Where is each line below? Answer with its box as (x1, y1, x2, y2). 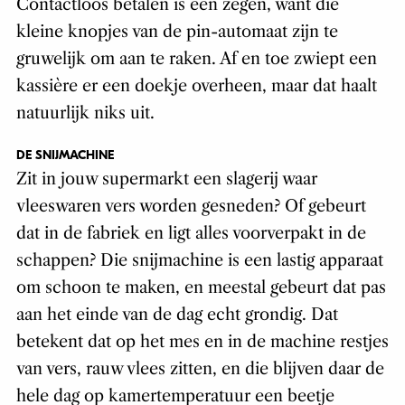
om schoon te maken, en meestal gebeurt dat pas (15, 278, 386, 298)
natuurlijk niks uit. (15, 103, 155, 124)
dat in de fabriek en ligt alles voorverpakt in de (15, 223, 366, 244)
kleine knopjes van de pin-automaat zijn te (15, 22, 338, 42)
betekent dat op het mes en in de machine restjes (15, 332, 389, 353)
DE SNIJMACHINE (15, 147, 114, 164)
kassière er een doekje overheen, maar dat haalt (15, 76, 377, 97)
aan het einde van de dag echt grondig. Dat (15, 305, 338, 325)
